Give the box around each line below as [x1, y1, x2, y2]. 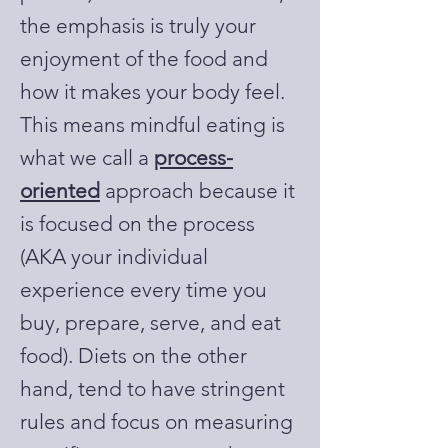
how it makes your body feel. [20, 79, 285, 104]
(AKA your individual [20, 244, 208, 269]
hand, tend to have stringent [20, 376, 285, 401]
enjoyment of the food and [20, 46, 268, 71]
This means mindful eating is [20, 112, 285, 137]
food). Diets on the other [20, 343, 247, 368]
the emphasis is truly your [20, 13, 256, 38]
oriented [20, 178, 100, 203]
